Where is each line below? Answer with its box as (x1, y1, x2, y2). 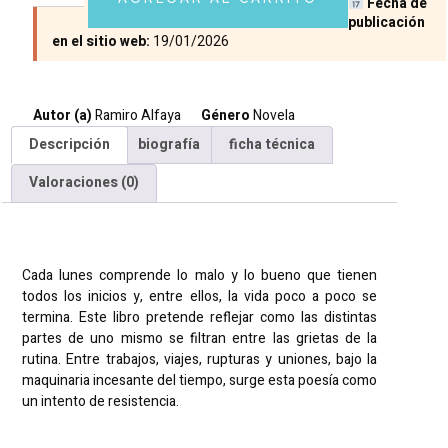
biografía (138, 134, 201, 155)
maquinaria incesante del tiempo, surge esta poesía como (22, 369, 378, 391)
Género (201, 104, 250, 126)
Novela (253, 104, 295, 126)
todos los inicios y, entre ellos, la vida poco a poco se (22, 285, 378, 307)
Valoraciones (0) (28, 172, 139, 194)
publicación (347, 11, 425, 33)
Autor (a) (33, 104, 95, 126)
